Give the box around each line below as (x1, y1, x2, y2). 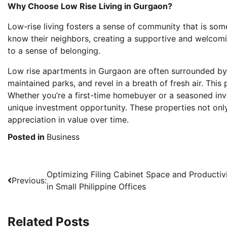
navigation (7, 187, 70, 202)
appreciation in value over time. (8, 114, 129, 125)
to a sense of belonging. (8, 45, 100, 56)
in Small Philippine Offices (47, 181, 146, 192)
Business (47, 131, 80, 142)
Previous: (12, 175, 47, 185)
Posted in (8, 131, 47, 142)
